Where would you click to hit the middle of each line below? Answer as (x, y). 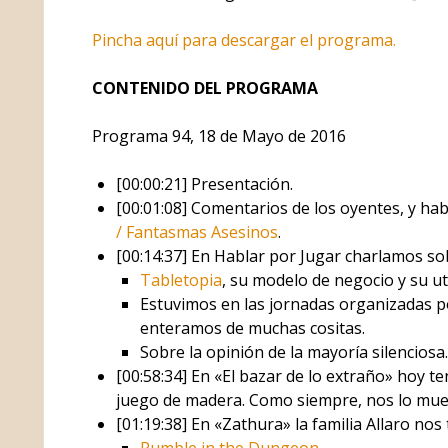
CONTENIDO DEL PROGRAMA (204, 87)
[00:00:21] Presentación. (204, 183)
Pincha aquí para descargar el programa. (243, 39)
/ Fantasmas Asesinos (196, 231)
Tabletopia (180, 279)
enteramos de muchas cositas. (252, 327)
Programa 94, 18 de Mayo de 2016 (218, 135)
